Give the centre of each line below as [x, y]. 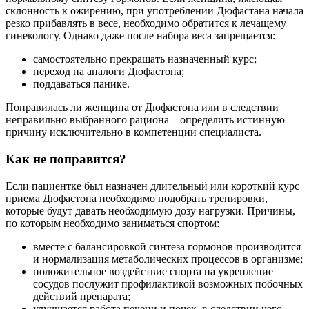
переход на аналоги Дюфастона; [109, 72]
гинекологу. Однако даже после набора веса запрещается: [140, 36]
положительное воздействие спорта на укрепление [153, 271]
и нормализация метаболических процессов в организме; [168, 259]
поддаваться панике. [81, 84]
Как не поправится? [66, 159]
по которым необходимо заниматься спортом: [112, 223]
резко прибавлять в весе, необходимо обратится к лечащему [146, 23]
